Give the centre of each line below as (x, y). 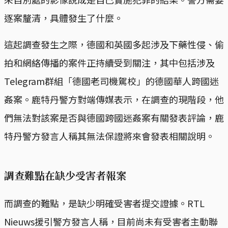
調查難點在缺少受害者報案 (65, 176)
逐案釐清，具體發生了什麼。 (64, 18)
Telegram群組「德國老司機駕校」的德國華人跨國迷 (111, 81)
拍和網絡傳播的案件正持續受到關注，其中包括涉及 (109, 63)
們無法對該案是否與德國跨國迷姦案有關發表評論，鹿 (114, 118)
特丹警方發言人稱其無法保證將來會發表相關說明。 (109, 136)
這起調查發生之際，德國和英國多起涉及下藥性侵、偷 (114, 45)
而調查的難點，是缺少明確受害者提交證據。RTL (104, 203)
